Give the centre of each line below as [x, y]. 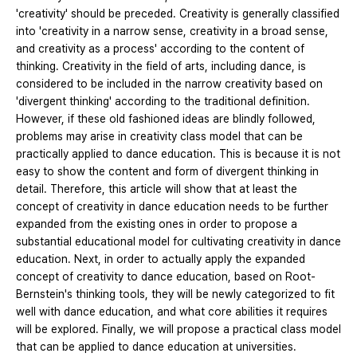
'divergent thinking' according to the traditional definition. [163, 101]
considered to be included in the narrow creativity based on [169, 83]
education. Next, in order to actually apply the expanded [161, 259]
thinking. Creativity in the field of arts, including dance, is [161, 66]
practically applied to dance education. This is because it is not [178, 153]
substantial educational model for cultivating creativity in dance [178, 241]
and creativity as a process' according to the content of [160, 48]
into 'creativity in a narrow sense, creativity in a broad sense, [172, 31]
